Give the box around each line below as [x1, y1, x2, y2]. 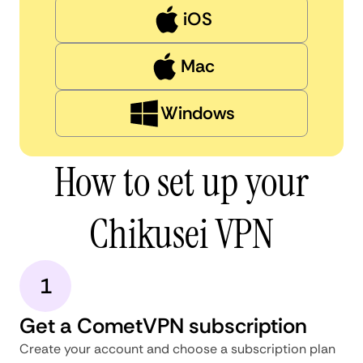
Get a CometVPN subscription [19, 311, 307, 340]
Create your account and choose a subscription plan [19, 340, 335, 357]
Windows [160, 100, 236, 125]
